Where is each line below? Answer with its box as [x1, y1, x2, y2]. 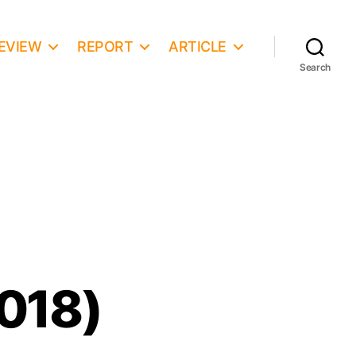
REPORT [77, 37, 133, 55]
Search [299, 61, 331, 73]
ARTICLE [168, 37, 226, 55]
